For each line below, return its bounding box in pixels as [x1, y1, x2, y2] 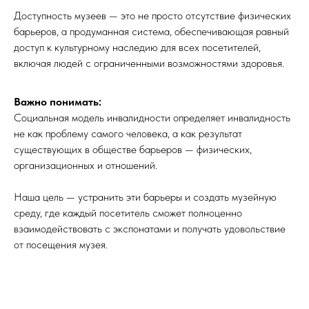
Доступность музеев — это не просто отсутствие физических [14, 9, 291, 23]
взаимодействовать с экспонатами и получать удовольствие [14, 222, 286, 236]
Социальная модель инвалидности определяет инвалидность [14, 111, 290, 125]
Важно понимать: [14, 95, 101, 109]
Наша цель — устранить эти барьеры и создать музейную [14, 190, 277, 204]
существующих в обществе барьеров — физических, [14, 143, 252, 157]
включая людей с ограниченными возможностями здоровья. [14, 57, 284, 70]
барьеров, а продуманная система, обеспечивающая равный [14, 25, 289, 39]
